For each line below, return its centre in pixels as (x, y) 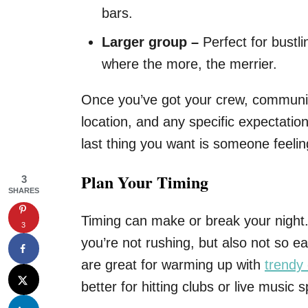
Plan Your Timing (145, 182)
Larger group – (150, 42)
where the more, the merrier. (189, 64)
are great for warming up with (173, 265)
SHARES (24, 190)
